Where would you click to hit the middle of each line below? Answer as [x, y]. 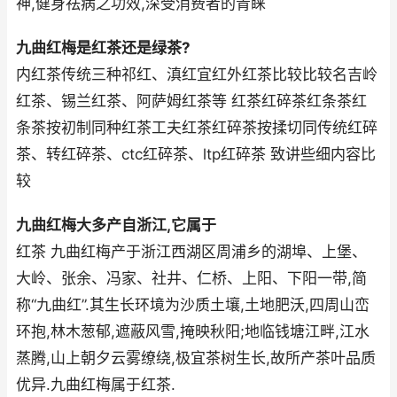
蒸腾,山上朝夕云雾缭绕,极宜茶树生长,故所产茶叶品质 [196, 358]
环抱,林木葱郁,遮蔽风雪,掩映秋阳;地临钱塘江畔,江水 [193, 332]
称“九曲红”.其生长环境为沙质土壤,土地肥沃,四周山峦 [193, 305]
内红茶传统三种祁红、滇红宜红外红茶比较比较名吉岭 [197, 75]
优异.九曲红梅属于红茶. [96, 385]
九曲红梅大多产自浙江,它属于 [116, 226]
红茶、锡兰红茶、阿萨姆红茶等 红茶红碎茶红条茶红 [191, 101]
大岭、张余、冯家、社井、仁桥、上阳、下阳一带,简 [191, 279]
